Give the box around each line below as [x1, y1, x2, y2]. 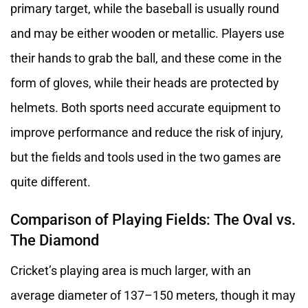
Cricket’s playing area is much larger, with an [10, 263, 251, 278]
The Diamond [10, 231, 99, 249]
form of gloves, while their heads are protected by [10, 76, 279, 91]
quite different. [10, 175, 91, 190]
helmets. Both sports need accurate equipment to [10, 100, 280, 115]
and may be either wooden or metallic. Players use [10, 26, 285, 41]
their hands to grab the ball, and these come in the [10, 51, 282, 66]
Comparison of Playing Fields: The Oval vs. [10, 210, 296, 228]
